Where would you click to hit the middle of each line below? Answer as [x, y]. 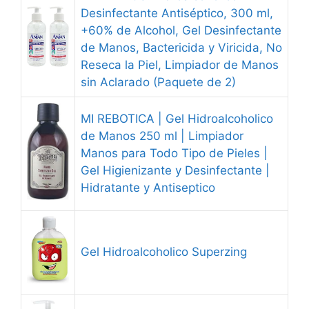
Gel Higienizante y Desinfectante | [175, 170]
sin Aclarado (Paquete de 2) [158, 82]
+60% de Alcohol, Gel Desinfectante [181, 30]
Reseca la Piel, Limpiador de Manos [180, 65]
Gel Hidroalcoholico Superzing [164, 252]
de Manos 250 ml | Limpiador [162, 136]
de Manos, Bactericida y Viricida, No [181, 48]
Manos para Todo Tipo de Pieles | [174, 153]
